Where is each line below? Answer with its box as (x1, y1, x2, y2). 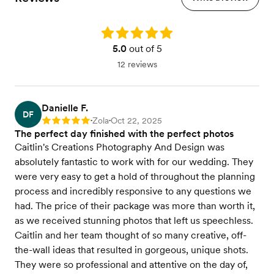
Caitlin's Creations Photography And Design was (15, 141, 224, 154)
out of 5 (126, 43, 162, 55)
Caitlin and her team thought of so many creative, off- (15, 229, 246, 242)
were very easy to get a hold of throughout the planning (15, 171, 255, 183)
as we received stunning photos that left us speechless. (15, 215, 253, 227)
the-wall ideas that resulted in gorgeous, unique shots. (15, 244, 248, 256)
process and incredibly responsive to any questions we (15, 185, 251, 198)
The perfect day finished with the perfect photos (15, 128, 234, 140)
